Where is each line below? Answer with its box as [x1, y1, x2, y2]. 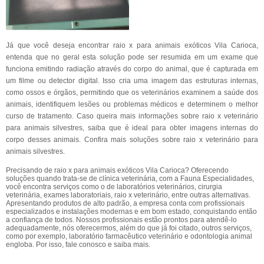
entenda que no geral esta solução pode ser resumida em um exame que [6, 53, 258, 61]
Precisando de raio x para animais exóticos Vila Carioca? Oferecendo [6, 166, 229, 174]
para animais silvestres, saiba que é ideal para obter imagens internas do [6, 124, 258, 132]
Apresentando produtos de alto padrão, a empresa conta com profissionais [6, 199, 245, 207]
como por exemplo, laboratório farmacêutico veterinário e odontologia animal [6, 232, 252, 240]
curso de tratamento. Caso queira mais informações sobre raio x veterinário [6, 112, 258, 120]
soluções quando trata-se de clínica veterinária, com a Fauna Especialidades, [6, 174, 254, 183]
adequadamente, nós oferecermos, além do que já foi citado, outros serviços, [6, 224, 252, 232]
